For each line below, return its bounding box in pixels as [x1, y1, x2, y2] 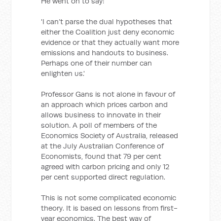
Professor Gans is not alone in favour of [41, 89, 176, 99]
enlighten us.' [41, 69, 85, 78]
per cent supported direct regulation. [41, 172, 166, 182]
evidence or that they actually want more [41, 37, 180, 47]
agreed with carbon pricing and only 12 [41, 162, 170, 171]
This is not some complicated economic [41, 193, 177, 202]
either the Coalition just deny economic [41, 27, 175, 37]
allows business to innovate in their [41, 110, 161, 119]
